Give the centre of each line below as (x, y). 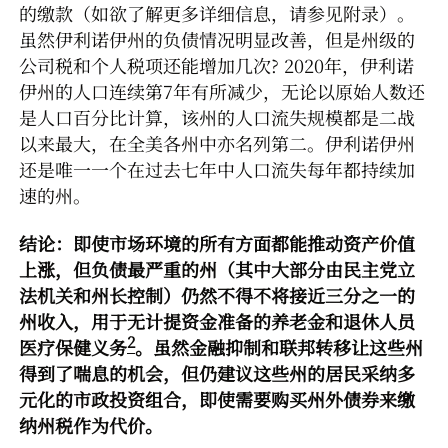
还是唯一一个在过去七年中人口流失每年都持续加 (217, 168)
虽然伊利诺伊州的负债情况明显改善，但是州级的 (217, 38)
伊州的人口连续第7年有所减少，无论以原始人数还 (222, 90)
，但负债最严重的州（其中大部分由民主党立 (235, 268)
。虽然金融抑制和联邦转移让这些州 (279, 346)
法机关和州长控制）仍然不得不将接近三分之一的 (217, 294)
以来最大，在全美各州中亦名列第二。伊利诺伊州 (217, 142)
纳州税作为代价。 (91, 424)
